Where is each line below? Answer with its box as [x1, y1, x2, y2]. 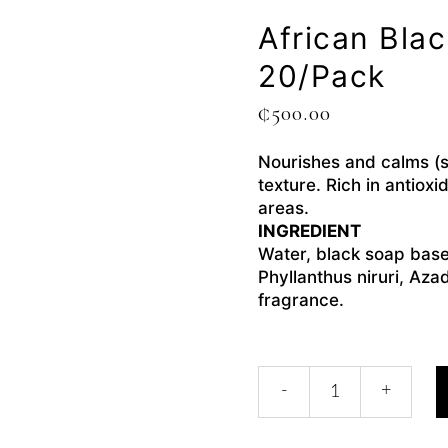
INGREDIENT [258, 221, 361, 241]
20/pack [258, 58, 386, 94]
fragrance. [258, 290, 344, 310]
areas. [258, 198, 309, 218]
